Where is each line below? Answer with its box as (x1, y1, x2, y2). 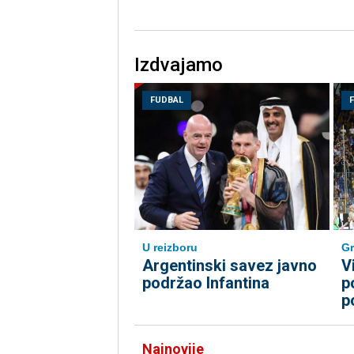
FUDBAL (149, 95, 183, 106)
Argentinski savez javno (141, 256, 317, 276)
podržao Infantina (141, 273, 269, 293)
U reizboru (141, 241, 198, 254)
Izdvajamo (134, 54, 223, 77)
